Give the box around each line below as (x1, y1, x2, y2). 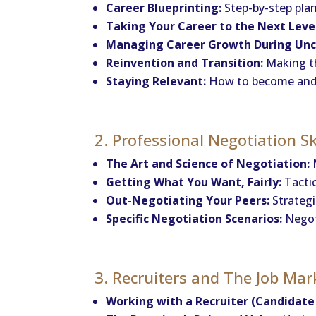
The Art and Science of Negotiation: (106, 155, 310, 171)
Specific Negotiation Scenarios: (106, 210, 283, 226)
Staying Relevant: (106, 73, 207, 89)
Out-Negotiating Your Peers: (106, 192, 270, 208)
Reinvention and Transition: (106, 54, 264, 71)
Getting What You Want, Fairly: (106, 174, 282, 190)
